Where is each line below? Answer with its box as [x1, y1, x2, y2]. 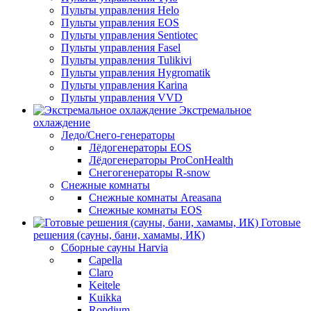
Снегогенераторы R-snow [89, 167, 210, 178]
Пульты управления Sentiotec [61, 29, 198, 41]
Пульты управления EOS [61, 17, 179, 28]
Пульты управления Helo [61, 4, 179, 16]
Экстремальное [179, 104, 251, 116]
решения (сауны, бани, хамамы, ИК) [33, 229, 205, 241]
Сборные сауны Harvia [61, 242, 168, 253]
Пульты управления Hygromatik [61, 67, 210, 78]
